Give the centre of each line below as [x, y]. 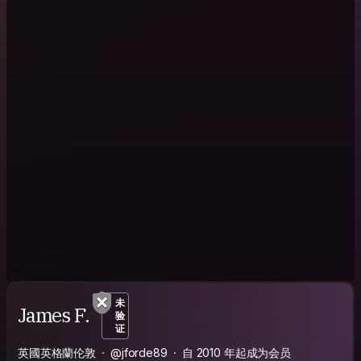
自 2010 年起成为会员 [236, 352]
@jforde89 [139, 352]
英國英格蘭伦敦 [57, 352]
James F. [54, 315]
